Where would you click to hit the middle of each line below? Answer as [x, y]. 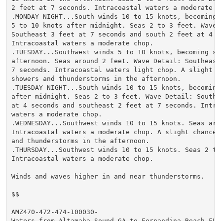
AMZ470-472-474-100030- [55, 212]
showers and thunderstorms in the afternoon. [96, 78]
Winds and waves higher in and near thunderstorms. [108, 176]
